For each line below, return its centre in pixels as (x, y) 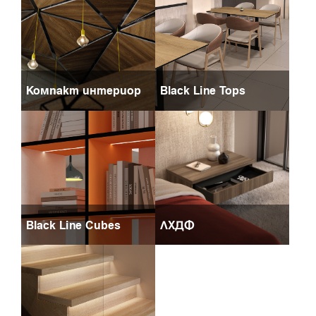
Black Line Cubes (73, 225)
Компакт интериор (84, 91)
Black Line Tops (203, 91)
